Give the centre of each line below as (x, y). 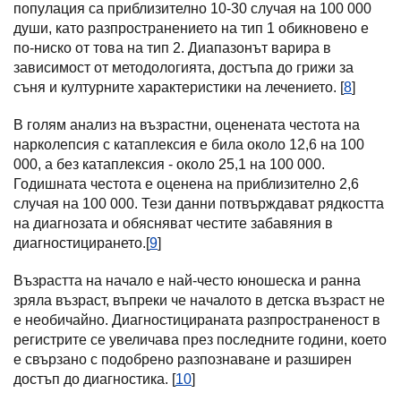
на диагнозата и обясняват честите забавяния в (173, 223)
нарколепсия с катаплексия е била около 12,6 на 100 (189, 145)
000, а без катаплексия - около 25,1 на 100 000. (169, 164)
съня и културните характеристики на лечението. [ (179, 87)
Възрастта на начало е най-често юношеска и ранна (187, 281)
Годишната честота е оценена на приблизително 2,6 (186, 184)
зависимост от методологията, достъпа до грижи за (183, 68)
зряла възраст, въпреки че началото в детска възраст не (199, 300)
